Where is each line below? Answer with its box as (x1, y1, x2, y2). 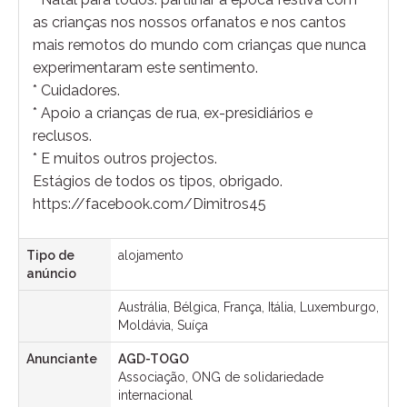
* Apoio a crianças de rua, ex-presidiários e (33, 104, 313, 122)
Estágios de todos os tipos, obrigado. (33, 172, 283, 190)
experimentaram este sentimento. (33, 58, 258, 76)
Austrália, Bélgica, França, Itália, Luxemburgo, (118, 299, 379, 314)
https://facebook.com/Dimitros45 (33, 194, 266, 213)
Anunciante (26, 351, 97, 366)
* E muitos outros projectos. (33, 149, 217, 167)
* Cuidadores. (33, 81, 120, 99)
